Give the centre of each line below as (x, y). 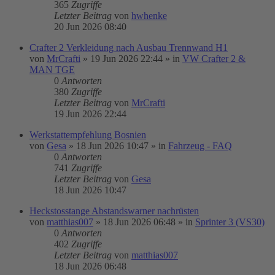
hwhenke (149, 16)
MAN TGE (52, 70)
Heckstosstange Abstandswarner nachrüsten (114, 211)
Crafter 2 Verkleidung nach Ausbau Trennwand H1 (129, 48)
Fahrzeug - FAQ (200, 146)
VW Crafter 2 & (214, 59)
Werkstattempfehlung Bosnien (88, 135)
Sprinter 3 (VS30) (230, 222)
